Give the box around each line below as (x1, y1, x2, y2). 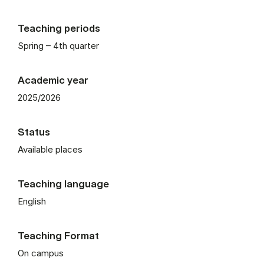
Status (18, 125, 50, 138)
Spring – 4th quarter (18, 39, 99, 51)
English (18, 195, 46, 207)
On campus (18, 247, 64, 259)
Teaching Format (18, 229, 99, 242)
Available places (18, 143, 82, 155)
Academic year (18, 73, 88, 86)
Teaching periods (18, 21, 100, 34)
